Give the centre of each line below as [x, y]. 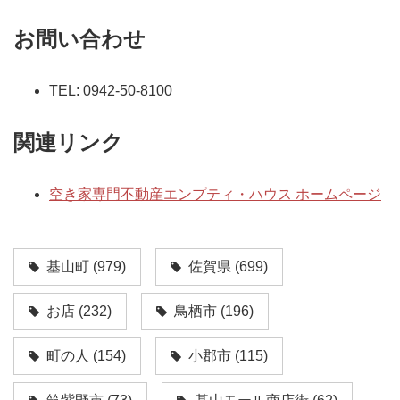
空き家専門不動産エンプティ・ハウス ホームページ [215, 194]
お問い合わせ [79, 38]
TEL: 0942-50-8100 [111, 90]
